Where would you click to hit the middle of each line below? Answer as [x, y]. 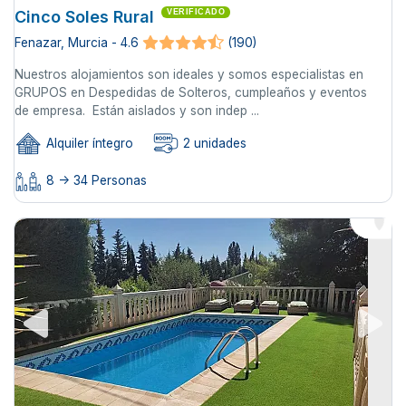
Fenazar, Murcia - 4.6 [77, 43]
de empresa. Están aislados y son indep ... [137, 111]
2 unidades [213, 144]
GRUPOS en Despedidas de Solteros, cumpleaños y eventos [191, 93]
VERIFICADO [196, 12]
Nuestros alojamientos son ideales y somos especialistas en [189, 75]
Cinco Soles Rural [84, 17]
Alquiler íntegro [88, 144]
